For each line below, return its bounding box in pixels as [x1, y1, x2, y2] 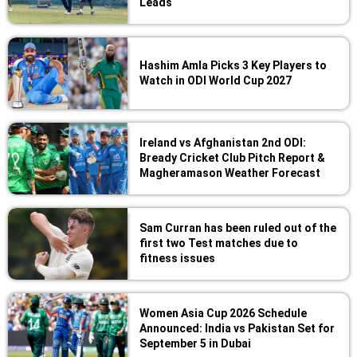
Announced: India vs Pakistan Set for [139, 321, 335, 335]
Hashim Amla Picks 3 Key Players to [139, 58, 327, 72]
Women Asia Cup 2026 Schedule [139, 306, 307, 320]
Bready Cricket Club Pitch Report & [139, 151, 325, 164]
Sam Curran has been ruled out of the [139, 221, 336, 234]
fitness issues [139, 251, 215, 265]
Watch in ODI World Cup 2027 [139, 73, 292, 87]
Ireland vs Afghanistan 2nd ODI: [139, 135, 306, 149]
